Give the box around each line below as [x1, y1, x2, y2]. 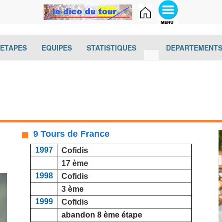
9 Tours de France [28, 129, 110, 139]
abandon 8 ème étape [57, 211, 142, 219]
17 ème [61, 159, 88, 167]
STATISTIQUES [87, 43, 136, 53]
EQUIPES [42, 43, 72, 53]
